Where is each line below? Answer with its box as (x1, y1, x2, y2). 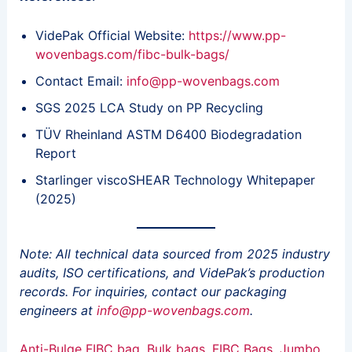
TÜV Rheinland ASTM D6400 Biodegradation (35, 126, 302, 142)
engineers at (19, 302, 97, 318)
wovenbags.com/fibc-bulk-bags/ (35, 46, 229, 62)
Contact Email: (35, 72, 126, 89)
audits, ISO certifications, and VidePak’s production (19, 264, 324, 280)
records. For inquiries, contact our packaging (19, 283, 287, 299)
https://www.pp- (188, 27, 286, 43)
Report (35, 145, 76, 161)
